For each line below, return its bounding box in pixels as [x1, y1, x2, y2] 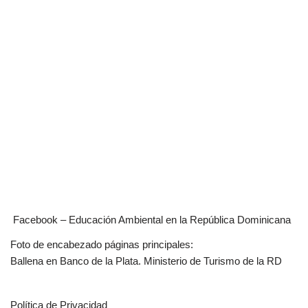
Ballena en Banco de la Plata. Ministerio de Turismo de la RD [10, 254, 282, 267]
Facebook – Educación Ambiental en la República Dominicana [13, 213, 291, 225]
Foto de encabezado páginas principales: [10, 238, 193, 250]
